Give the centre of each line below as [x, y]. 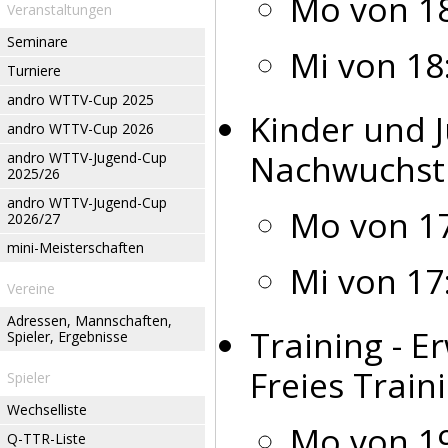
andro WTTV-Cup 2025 [80, 99]
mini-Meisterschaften [75, 247]
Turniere [34, 70]
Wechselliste [47, 409]
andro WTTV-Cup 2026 [80, 128]
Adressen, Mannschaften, [89, 320]
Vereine [31, 288]
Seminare [37, 41]
